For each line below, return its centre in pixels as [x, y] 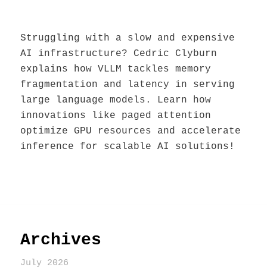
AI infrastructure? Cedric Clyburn [118, 53]
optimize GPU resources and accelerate [130, 131]
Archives [60, 240]
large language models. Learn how [115, 100]
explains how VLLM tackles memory [115, 69]
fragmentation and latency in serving [127, 84]
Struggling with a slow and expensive [127, 38]
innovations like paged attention [115, 115]
